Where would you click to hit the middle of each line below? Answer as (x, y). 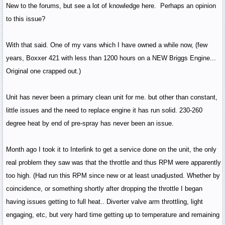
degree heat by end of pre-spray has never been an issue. (90, 124)
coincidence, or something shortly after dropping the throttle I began (104, 189)
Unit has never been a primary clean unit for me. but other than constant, (111, 97)
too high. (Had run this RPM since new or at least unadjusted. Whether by (113, 176)
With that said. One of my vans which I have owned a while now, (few (106, 45)
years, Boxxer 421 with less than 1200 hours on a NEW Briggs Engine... (111, 58)
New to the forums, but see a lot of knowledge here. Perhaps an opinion (111, 6)
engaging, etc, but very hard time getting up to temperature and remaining (113, 215)
